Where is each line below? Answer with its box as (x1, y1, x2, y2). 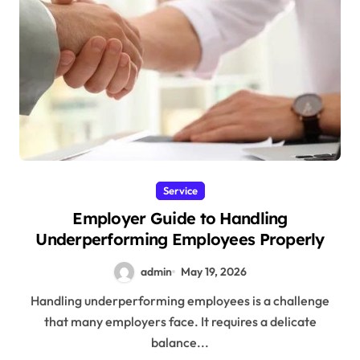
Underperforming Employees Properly (35, 228, 325, 249)
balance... (151, 333, 209, 350)
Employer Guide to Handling (72, 207, 288, 228)
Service (162, 183, 198, 197)
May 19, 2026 (180, 264, 247, 279)
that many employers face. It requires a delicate (43, 313, 317, 329)
